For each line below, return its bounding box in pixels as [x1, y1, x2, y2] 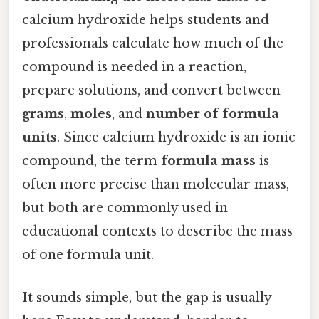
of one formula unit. [22, 247, 154, 263]
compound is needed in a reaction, [22, 59, 246, 75]
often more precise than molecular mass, [22, 177, 289, 193]
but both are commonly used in [22, 200, 228, 216]
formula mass [161, 153, 256, 169]
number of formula [146, 106, 279, 122]
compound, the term [22, 153, 161, 169]
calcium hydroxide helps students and [22, 12, 269, 28]
